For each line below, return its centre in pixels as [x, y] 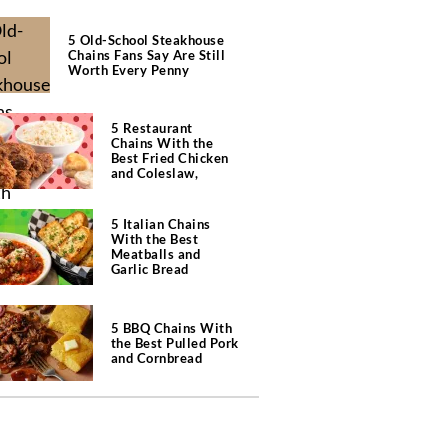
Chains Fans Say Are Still [146, 54]
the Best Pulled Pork [174, 342]
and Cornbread [156, 357]
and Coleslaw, [154, 173]
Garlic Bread [149, 269]
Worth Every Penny [128, 69]
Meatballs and [155, 254]
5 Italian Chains [160, 224]
